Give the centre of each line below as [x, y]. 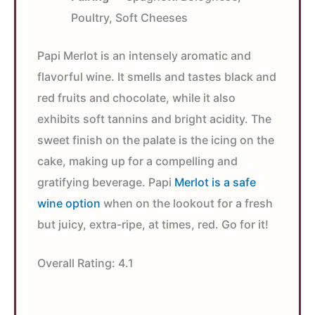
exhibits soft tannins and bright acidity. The [154, 118]
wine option [69, 203]
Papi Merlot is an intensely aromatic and [144, 55]
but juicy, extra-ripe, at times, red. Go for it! [153, 224]
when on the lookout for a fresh [187, 203]
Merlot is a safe [215, 182]
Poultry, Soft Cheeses [129, 17]
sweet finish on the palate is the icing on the [156, 140]
